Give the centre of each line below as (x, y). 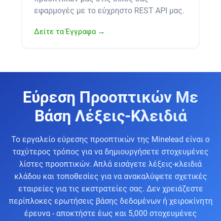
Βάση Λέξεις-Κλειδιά (110, 116)
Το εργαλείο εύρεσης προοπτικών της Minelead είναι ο (110, 139)
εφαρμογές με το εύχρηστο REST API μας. (109, 11)
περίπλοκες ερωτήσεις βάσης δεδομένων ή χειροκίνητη (110, 201)
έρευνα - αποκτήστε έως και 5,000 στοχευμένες (110, 213)
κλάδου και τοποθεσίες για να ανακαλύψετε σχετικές (110, 176)
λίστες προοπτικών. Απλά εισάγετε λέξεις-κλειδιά (110, 164)
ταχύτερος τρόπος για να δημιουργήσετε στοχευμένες (110, 151)
